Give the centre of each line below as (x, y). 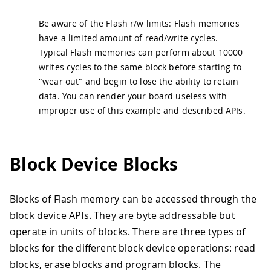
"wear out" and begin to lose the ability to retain (139, 82)
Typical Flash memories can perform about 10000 (141, 53)
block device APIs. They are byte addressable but (122, 215)
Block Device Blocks (94, 164)
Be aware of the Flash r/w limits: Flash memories (139, 24)
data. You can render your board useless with (133, 96)
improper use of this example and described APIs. (142, 111)
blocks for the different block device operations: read (133, 248)
